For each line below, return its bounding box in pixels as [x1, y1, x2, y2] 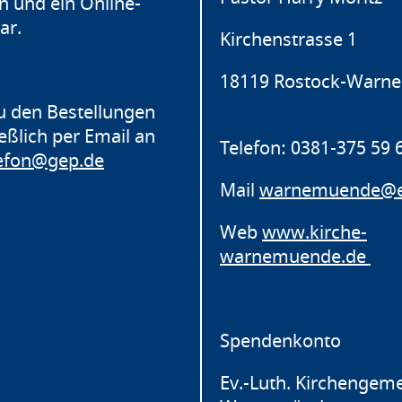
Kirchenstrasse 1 [220, 27, 357, 54]
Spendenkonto [220, 328, 341, 355]
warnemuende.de [220, 244, 371, 271]
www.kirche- [262, 220, 367, 247]
